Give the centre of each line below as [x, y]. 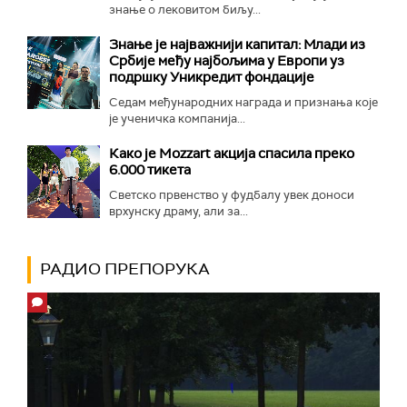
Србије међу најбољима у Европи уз [227, 60]
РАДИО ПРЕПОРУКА [125, 269]
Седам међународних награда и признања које [243, 102]
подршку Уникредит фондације [212, 77]
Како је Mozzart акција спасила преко [232, 153]
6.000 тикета [150, 169]
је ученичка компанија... [177, 118]
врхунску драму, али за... [179, 211]
